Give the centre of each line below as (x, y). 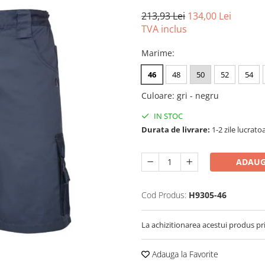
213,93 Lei (163, 16)
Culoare (157, 96)
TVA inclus (164, 29)
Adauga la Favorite (184, 254)
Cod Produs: (164, 195)
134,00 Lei (209, 16)
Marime (157, 53)
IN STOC (167, 116)
